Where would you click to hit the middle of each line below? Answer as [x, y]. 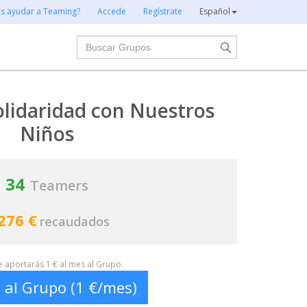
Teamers [59, 185]
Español [215, 11]
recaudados [75, 221]
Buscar [94, 42]
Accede [112, 11]
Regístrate [163, 11]
